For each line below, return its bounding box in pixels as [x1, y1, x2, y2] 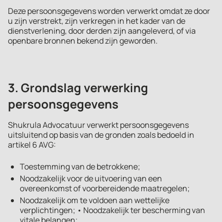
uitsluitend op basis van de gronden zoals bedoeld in [8, 129, 194, 140]
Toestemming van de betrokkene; [20, 161, 140, 172]
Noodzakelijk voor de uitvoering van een [20, 173, 162, 184]
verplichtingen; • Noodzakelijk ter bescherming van [20, 205, 205, 216]
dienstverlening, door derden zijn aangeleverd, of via [8, 25, 196, 36]
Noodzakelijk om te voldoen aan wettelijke [20, 195, 169, 206]
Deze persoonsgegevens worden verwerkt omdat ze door [8, 5, 210, 16]
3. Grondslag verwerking [8, 79, 148, 96]
